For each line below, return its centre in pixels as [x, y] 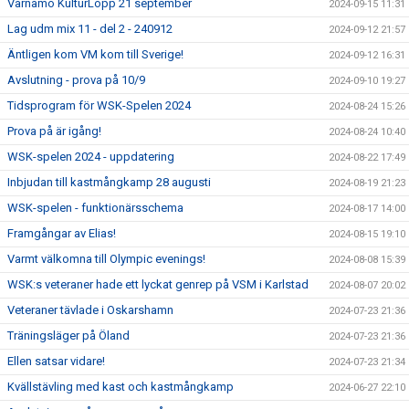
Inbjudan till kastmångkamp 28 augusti [109, 182]
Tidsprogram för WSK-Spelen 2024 [99, 105]
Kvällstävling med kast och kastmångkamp [121, 386]
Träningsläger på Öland [68, 335]
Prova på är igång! [54, 131]
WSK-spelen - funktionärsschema [95, 207]
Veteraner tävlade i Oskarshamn [90, 309]
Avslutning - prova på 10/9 [76, 79]
